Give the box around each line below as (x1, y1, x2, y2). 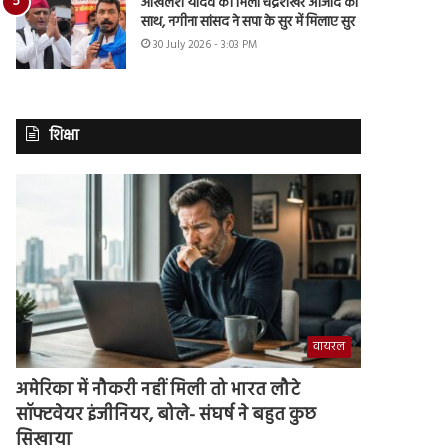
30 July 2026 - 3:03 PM (153, 35, 258, 54)
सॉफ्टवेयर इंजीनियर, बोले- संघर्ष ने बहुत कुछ (16, 401, 317, 431)
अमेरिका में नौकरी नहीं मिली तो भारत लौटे (16, 376, 301, 406)
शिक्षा (49, 123, 80, 148)
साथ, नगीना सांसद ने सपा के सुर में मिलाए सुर (141, 10, 356, 34)
